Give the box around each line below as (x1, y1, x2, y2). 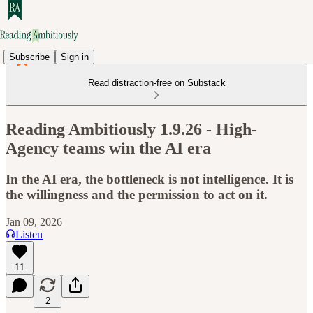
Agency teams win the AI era (6, 138, 211, 157)
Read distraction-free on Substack (87, 78, 226, 88)
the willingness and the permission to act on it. (6, 187, 268, 202)
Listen (15, 228, 43, 240)
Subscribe (9, 51, 50, 62)
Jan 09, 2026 (6, 215, 62, 228)
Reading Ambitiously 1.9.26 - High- (6, 119, 257, 138)
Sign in (61, 51, 89, 62)
